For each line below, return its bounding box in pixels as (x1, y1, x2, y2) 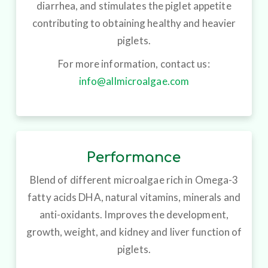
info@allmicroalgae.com (78, 75, 190, 88)
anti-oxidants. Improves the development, (39, 208, 229, 221)
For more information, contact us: (58, 57, 210, 71)
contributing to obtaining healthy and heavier (32, 17, 236, 30)
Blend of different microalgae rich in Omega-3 (29, 173, 239, 187)
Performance (87, 150, 181, 166)
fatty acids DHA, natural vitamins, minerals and (28, 191, 240, 204)
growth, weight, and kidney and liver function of (26, 226, 242, 239)
